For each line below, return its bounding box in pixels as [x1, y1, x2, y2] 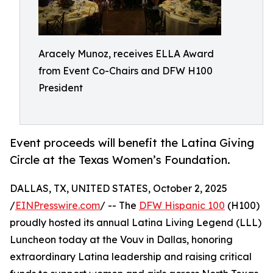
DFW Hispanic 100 [139, 199, 225, 212]
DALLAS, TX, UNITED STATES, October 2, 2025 [10, 182, 227, 195]
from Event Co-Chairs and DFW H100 [38, 65, 213, 77]
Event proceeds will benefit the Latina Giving [10, 136, 254, 150]
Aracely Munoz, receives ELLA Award [38, 48, 214, 60]
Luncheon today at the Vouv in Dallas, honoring [10, 233, 233, 246]
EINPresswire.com [15, 199, 100, 212]
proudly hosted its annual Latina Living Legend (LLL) [10, 216, 261, 229]
